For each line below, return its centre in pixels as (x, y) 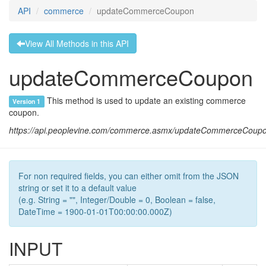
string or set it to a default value (77, 188)
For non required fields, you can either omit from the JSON (129, 176)
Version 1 (27, 101)
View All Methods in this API (77, 43)
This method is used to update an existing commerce (145, 100)
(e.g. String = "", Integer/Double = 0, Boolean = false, (117, 199)
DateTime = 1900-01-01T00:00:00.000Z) (95, 211)
